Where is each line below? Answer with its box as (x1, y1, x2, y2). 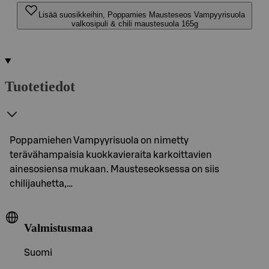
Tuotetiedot (5, 78, 75, 94)
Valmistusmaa (24, 221, 93, 234)
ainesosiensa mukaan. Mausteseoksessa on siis (10, 164, 219, 174)
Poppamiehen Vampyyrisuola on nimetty (10, 135, 189, 145)
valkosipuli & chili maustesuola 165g (71, 19, 198, 28)
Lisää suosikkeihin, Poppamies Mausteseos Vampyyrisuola (38, 10, 245, 19)
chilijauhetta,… (10, 178, 73, 189)
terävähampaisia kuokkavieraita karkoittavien (10, 150, 212, 160)
